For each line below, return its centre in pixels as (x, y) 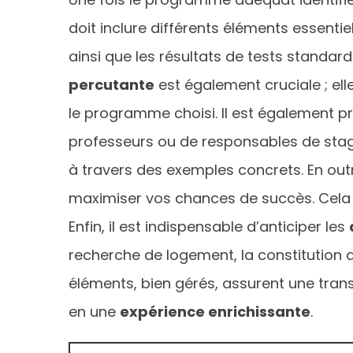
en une (94, 311)
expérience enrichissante (215, 311)
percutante (111, 84)
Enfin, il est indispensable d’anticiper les (209, 226)
